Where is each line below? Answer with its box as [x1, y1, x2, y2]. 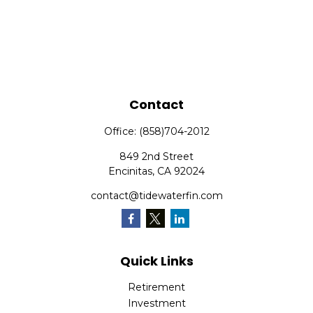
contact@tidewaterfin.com [90, 189, 223, 202]
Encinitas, [108, 165, 154, 177]
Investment [127, 297, 186, 310]
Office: [103, 125, 139, 138]
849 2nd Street [119, 150, 194, 163]
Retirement [128, 281, 185, 293]
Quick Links [119, 252, 194, 270]
